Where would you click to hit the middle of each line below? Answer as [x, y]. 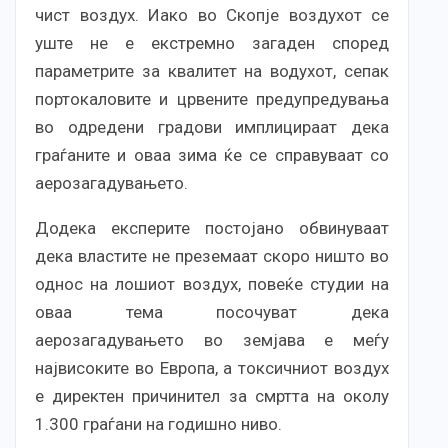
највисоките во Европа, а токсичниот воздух [212, 368]
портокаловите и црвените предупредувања [212, 99]
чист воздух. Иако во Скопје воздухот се [212, 15]
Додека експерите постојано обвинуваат [212, 228]
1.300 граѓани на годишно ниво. [158, 424]
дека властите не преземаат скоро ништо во [212, 256]
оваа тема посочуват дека [212, 312]
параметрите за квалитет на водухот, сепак [212, 71]
